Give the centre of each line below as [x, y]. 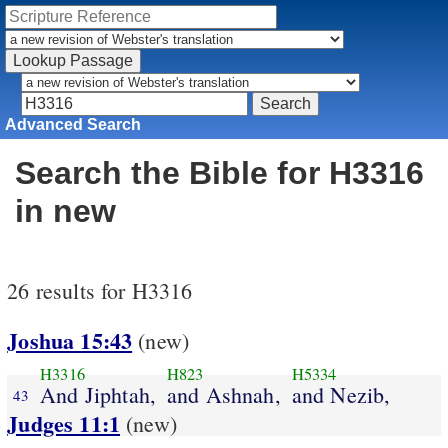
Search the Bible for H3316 [219, 173]
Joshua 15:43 [70, 341]
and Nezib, [341, 394]
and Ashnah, [224, 394]
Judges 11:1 [64, 424]
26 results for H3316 [100, 291]
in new [65, 211]
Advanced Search [73, 124]
